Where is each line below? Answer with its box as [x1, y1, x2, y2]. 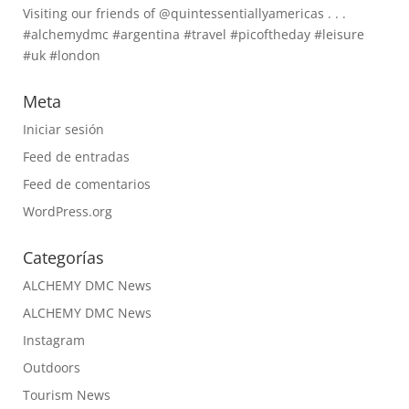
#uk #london [22, 47, 100, 64]
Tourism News [22, 386, 110, 404]
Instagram [22, 331, 85, 349]
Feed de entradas [22, 148, 130, 165]
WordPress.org [22, 203, 112, 220]
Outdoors [22, 359, 80, 376]
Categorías [22, 246, 104, 268]
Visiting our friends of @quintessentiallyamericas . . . [22, 5, 346, 22]
